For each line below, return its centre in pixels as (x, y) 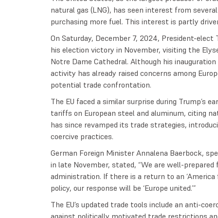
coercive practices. (82, 136)
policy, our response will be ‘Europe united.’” (123, 188)
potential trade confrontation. (101, 85)
